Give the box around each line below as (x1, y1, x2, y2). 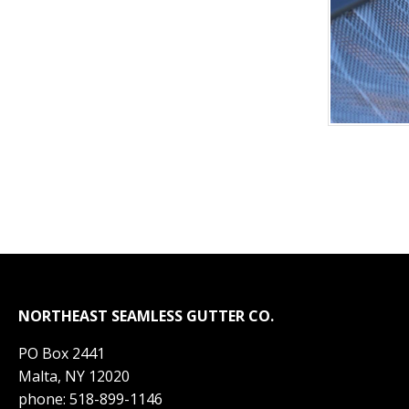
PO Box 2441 (18, 343, 105, 364)
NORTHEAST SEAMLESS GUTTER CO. (18, 306, 274, 327)
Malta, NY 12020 (18, 366, 130, 387)
